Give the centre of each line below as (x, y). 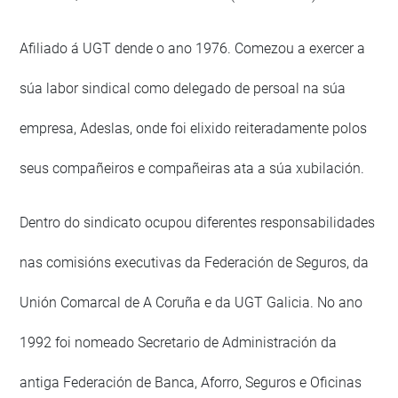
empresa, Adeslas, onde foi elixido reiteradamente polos (194, 129)
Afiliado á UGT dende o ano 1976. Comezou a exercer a (193, 49)
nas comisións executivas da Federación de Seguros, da (195, 263)
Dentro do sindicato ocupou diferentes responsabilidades (198, 223)
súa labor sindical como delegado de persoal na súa (183, 89)
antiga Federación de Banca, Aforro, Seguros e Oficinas (191, 383)
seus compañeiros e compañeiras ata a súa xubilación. (192, 169)
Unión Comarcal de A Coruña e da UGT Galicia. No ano (191, 303)
